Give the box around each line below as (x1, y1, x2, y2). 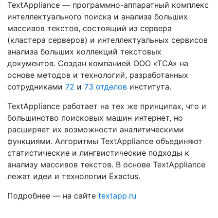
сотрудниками (7, 82, 65, 91)
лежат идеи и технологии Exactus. (7, 171, 140, 181)
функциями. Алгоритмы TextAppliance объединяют (7, 136, 202, 146)
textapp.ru (98, 191, 136, 200)
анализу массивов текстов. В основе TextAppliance (7, 160, 205, 169)
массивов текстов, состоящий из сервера (7, 23, 172, 33)
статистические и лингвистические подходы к (7, 148, 189, 158)
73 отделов (84, 82, 127, 91)
